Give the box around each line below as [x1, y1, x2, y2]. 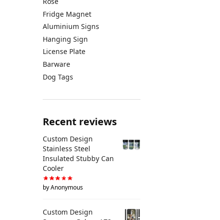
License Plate [43, 47, 85, 56]
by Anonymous [43, 183, 83, 192]
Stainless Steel [43, 143, 90, 153]
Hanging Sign [43, 34, 88, 44]
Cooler [43, 163, 64, 173]
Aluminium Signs [43, 22, 99, 31]
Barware [43, 59, 70, 69]
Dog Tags [43, 72, 73, 82]
